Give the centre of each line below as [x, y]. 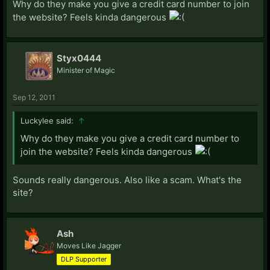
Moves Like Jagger [89, 245]
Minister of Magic [86, 70]
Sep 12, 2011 [34, 97]
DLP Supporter [84, 259]
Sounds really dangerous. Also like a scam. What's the [127, 180]
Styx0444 [79, 58]
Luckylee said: [48, 120]
